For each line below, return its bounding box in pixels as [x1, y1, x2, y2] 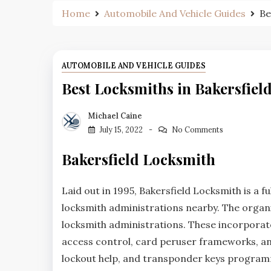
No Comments [171, 125, 223, 135]
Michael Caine [88, 111, 142, 121]
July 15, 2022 [100, 125, 143, 135]
